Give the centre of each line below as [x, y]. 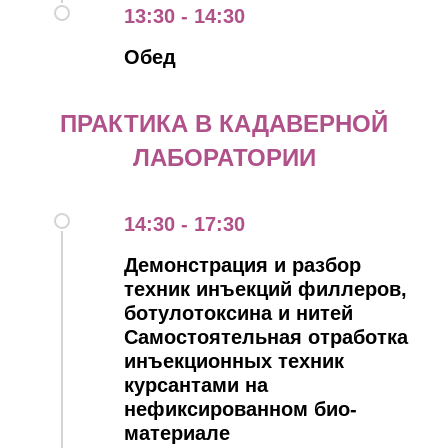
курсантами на [196, 385]
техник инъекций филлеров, [265, 289]
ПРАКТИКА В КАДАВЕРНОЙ [224, 123]
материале [177, 433]
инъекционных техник [234, 361]
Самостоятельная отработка [266, 337]
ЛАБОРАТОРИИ [224, 157]
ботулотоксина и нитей [238, 313]
